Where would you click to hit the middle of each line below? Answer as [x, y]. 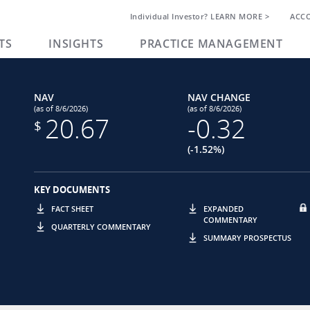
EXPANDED [224, 209]
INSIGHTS [76, 44]
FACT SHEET [72, 209]
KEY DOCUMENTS [72, 190]
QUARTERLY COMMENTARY [101, 227]
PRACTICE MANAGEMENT [211, 44]
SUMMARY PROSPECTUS [248, 238]
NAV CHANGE [219, 97]
